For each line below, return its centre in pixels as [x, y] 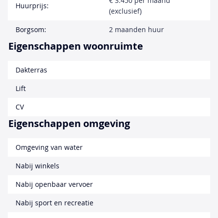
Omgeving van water [49, 147]
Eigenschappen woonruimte [76, 46]
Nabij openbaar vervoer [54, 184]
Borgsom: [31, 29]
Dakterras [31, 70]
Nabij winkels [37, 165]
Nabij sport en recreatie [54, 202]
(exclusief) [125, 11]
